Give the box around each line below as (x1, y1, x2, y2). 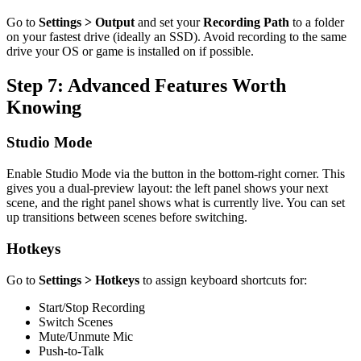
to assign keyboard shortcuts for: (139, 272, 307, 287)
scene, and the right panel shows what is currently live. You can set (6, 196, 345, 210)
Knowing (6, 96, 81, 118)
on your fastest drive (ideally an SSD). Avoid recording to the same (6, 29, 346, 44)
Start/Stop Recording (39, 300, 145, 314)
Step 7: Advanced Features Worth (6, 74, 286, 96)
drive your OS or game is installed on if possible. (6, 44, 254, 58)
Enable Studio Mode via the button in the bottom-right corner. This (6, 167, 345, 181)
